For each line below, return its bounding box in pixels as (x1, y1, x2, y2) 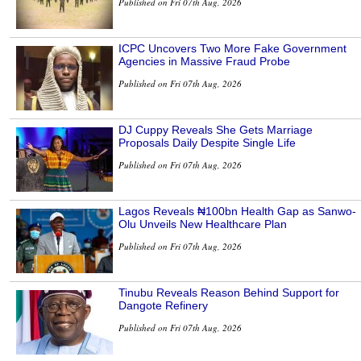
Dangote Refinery (118, 299, 208, 313)
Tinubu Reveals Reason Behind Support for (118, 286, 339, 300)
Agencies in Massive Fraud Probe (118, 55, 290, 68)
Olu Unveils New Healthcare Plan (118, 218, 287, 231)
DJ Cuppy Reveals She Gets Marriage (118, 123, 313, 137)
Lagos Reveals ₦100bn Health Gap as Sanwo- (118, 205, 356, 218)
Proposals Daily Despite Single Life (118, 136, 296, 150)
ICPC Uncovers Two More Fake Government (118, 42, 346, 56)
